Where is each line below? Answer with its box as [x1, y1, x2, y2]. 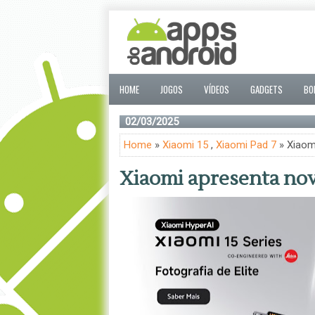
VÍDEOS [203, 82, 229, 96]
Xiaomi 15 [162, 139, 208, 151]
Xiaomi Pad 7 [215, 139, 276, 151]
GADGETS [250, 82, 283, 96]
